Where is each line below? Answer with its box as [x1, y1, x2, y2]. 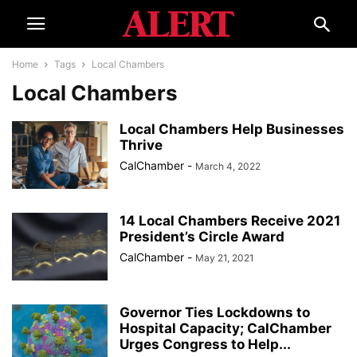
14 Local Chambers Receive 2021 [120, 213, 340, 229]
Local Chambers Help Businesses [120, 121, 344, 137]
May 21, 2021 [195, 252, 254, 264]
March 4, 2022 [195, 160, 261, 172]
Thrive [120, 137, 163, 153]
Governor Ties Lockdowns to [120, 304, 310, 320]
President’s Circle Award [120, 229, 284, 245]
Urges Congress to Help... [120, 336, 291, 352]
